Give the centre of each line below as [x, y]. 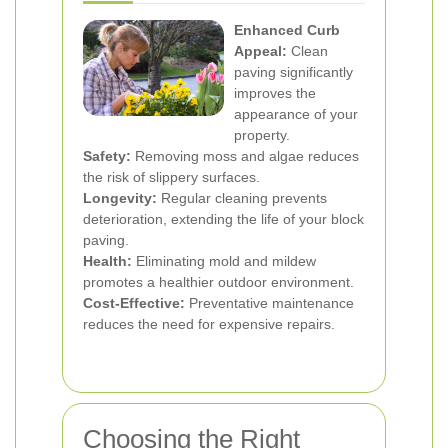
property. [262, 135]
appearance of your [296, 114]
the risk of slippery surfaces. [171, 177]
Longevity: [120, 198]
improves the [275, 93]
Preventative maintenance [269, 303]
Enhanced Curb [287, 30]
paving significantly [293, 72]
